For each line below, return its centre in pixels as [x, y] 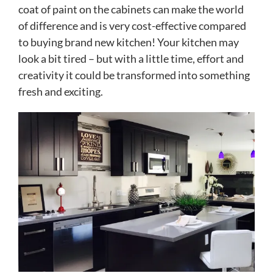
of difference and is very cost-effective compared [132, 26]
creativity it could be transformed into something [134, 75]
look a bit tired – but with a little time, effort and [131, 59]
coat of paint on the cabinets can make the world [131, 9]
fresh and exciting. [61, 92]
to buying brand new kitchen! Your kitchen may [129, 42]
